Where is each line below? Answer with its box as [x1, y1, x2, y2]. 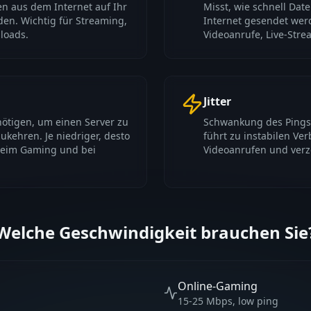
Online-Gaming [178, 278, 258, 294]
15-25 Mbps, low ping [178, 294, 278, 308]
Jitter [203, 94, 231, 109]
